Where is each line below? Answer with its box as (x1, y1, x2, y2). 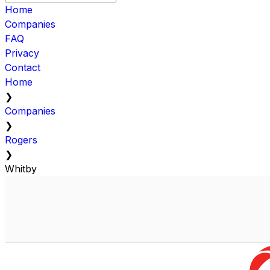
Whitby (5, 162, 37, 175)
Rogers (5, 133, 37, 146)
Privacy (5, 46, 39, 59)
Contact (5, 61, 40, 74)
